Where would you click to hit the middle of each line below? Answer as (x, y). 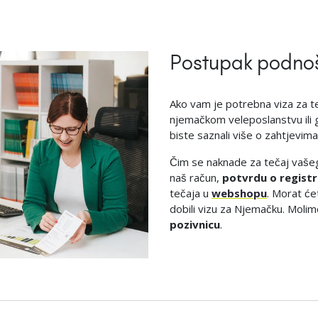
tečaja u (191, 193)
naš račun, (196, 178)
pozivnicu (195, 225)
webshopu (239, 193)
